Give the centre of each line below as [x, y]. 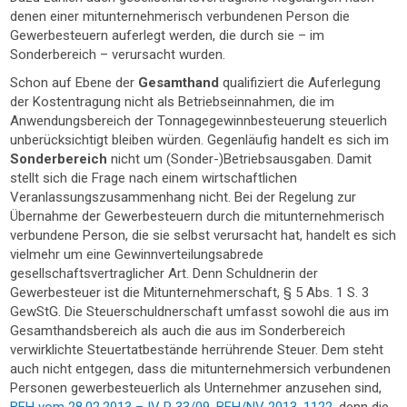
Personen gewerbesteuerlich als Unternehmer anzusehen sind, [196, 388]
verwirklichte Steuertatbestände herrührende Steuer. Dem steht [197, 350]
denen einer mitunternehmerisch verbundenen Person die [180, 16]
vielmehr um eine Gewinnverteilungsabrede [137, 254]
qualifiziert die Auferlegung [302, 83]
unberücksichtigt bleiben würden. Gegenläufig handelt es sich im [200, 140]
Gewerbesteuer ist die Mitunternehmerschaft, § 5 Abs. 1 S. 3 [190, 293]
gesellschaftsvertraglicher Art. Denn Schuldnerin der [164, 273]
